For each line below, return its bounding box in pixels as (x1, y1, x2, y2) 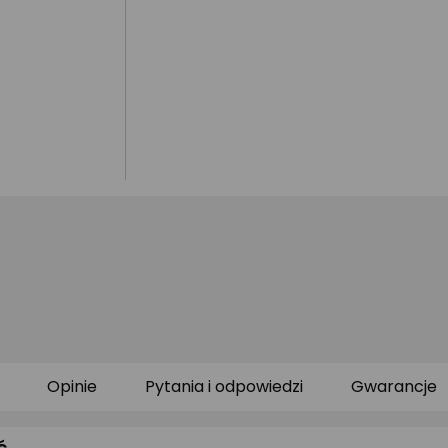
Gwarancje (351, 375, 437, 398)
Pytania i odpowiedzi (145, 375, 303, 398)
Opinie (47, 375, 97, 398)
